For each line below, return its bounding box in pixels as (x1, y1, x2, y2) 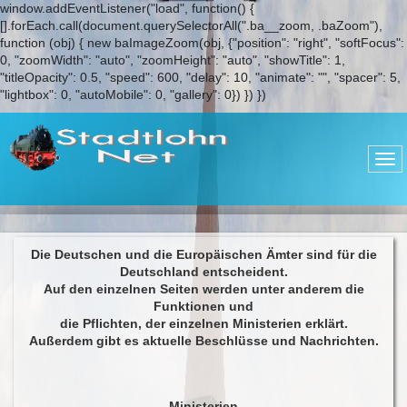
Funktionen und (154, 299, 253, 314)
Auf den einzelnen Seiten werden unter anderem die (43, 282, 364, 297)
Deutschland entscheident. (119, 264, 288, 280)
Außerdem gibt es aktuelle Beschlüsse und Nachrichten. (28, 333, 379, 349)
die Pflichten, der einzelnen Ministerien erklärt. (59, 316, 348, 332)
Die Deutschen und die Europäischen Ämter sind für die (30, 247, 377, 263)
